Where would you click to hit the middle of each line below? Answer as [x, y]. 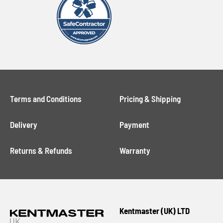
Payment [134, 125]
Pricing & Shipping [150, 99]
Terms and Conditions [46, 99]
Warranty [135, 151]
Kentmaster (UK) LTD [155, 211]
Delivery [24, 125]
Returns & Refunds [41, 151]
